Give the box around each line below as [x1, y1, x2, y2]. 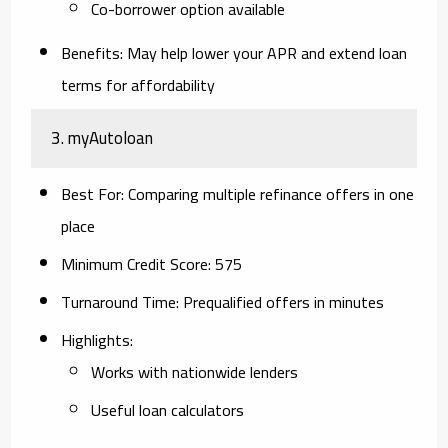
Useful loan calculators [91, 394, 245, 425]
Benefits [61, 37, 121, 68]
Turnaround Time [61, 286, 177, 317]
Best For [61, 178, 122, 209]
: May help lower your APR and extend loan [120, 37, 408, 68]
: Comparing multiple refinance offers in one [121, 178, 415, 209]
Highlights [61, 324, 131, 355]
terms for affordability [61, 69, 216, 100]
